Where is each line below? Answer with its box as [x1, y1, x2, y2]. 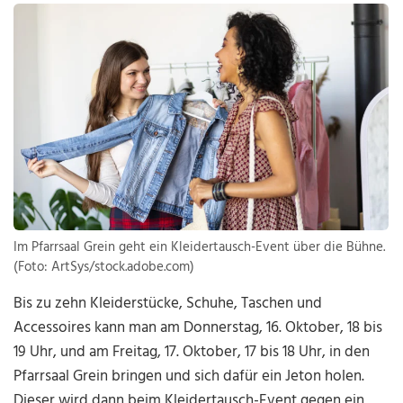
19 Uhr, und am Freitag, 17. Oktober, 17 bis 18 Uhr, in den [13, 340, 371, 365]
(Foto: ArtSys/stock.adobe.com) [13, 256, 195, 279]
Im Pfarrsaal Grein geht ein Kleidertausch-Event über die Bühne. [13, 237, 386, 259]
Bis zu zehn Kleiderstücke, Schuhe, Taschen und [13, 291, 323, 317]
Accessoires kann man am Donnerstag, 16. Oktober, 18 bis [13, 316, 383, 341]
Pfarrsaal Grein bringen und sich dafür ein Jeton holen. [13, 364, 365, 390]
